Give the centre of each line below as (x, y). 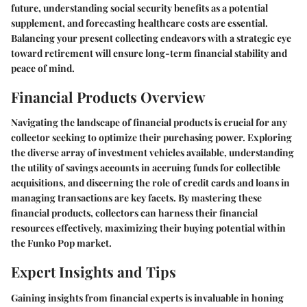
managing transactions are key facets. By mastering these (136, 198)
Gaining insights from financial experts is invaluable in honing (147, 297)
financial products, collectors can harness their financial (134, 213)
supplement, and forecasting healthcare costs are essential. (139, 23)
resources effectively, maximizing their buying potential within (148, 228)
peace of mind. (43, 68)
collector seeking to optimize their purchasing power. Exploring (151, 137)
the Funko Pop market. (61, 243)
